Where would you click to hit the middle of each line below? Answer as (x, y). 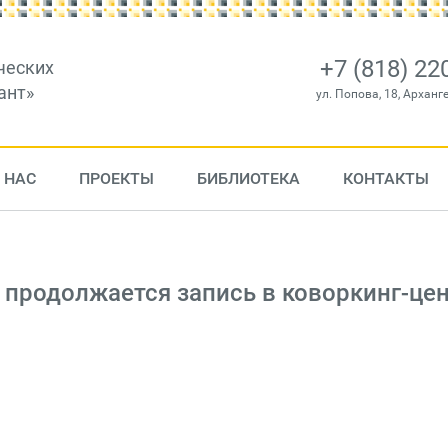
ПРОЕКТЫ (116, 178)
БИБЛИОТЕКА (248, 178)
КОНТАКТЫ (385, 178)
